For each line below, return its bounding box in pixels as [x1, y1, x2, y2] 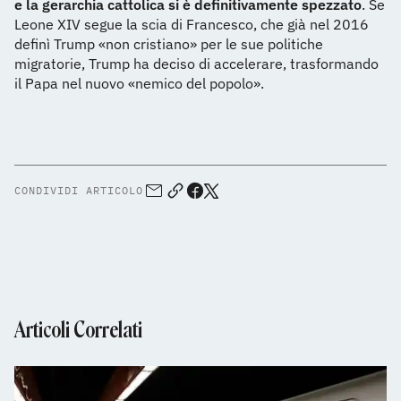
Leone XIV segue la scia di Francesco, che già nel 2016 [14, 15, 369, 34]
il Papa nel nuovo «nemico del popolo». [14, 74, 264, 93]
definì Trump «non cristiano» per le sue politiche [14, 35, 323, 54]
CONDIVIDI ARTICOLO [14, 183, 143, 198]
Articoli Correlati [14, 317, 142, 344]
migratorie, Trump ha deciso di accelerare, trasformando [14, 55, 379, 73]
